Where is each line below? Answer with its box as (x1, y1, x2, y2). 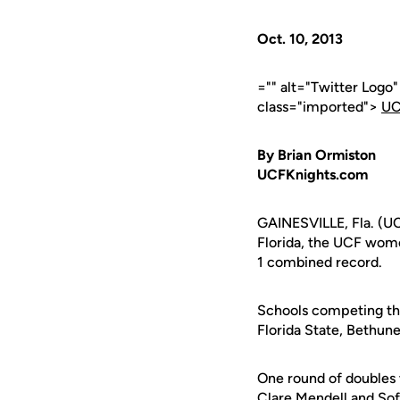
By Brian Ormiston (257, 146, 376, 163)
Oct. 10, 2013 (257, 30, 343, 47)
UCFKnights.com (257, 166, 368, 183)
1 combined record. (257, 254, 382, 271)
